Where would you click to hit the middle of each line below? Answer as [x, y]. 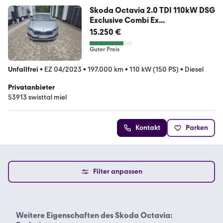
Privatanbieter [31, 88]
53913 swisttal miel [37, 98]
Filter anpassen [117, 172]
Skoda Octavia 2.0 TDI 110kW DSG [152, 10]
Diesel [194, 70]
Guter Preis [104, 50]
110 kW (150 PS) [154, 70]
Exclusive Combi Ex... [127, 20]
